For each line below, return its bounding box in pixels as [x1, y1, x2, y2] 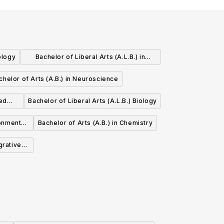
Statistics [75, 68, 105, 76]
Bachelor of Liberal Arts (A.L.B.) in [35, 53, 145, 61]
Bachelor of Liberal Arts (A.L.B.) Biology [28, 97, 157, 105]
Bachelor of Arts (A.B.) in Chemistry [37, 119, 153, 127]
